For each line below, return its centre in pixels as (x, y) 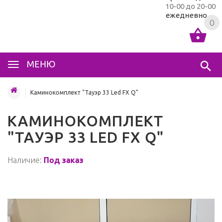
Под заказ (63, 160)
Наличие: (26, 160)
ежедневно (186, 15)
